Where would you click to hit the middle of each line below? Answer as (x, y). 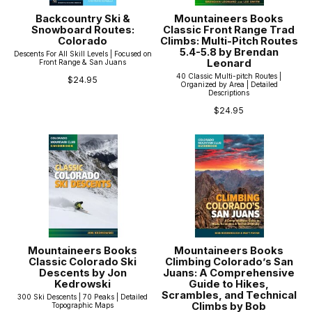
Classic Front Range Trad (229, 30)
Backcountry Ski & (83, 19)
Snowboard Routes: (83, 30)
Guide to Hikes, (229, 284)
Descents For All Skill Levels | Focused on (83, 54)
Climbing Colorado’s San (229, 262)
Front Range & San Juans (83, 62)
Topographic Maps (83, 305)
